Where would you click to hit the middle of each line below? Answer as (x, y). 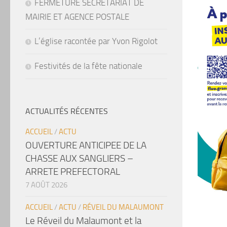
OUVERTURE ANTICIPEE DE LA (86, 145)
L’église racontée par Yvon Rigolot (96, 41)
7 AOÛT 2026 (46, 185)
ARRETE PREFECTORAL (73, 171)
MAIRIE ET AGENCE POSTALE (77, 16)
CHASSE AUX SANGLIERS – (79, 158)
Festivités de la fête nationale (88, 66)
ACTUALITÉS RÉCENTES (67, 111)
